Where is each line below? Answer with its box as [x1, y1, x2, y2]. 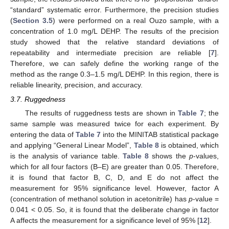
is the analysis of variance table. [10, 152, 123, 161]
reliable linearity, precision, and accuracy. [10, 80, 143, 89]
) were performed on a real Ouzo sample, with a [53, 16, 219, 25]
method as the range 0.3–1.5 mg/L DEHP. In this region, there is [10, 70, 219, 78]
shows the [149, 152, 190, 161]
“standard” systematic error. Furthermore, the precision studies [10, 5, 219, 14]
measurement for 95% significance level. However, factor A [10, 184, 219, 193]
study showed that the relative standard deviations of [10, 37, 219, 46]
